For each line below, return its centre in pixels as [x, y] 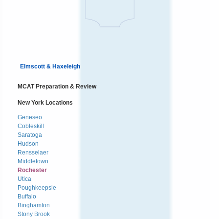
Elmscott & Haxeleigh [50, 66]
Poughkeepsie [37, 187]
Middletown [33, 161]
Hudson [28, 143]
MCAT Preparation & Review [57, 86]
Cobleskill [31, 126]
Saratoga [30, 135]
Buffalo [27, 196]
